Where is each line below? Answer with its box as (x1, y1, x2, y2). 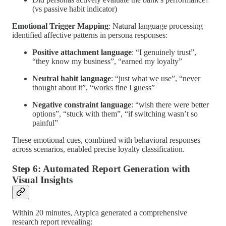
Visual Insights (12, 174, 73, 185)
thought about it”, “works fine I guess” (32, 83, 155, 92)
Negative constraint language (32, 100, 131, 109)
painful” (32, 118, 58, 127)
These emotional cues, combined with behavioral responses (12, 135, 200, 144)
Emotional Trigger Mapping (12, 21, 108, 30)
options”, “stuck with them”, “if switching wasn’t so (32, 109, 198, 118)
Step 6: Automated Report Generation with (12, 163, 190, 174)
